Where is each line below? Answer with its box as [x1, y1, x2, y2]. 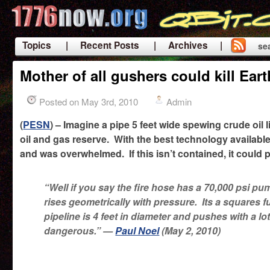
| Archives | [154, 39, 223, 52]
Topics [22, 39, 52, 52]
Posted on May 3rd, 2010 [39, 95, 139, 108]
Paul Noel [115, 224, 160, 237]
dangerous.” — [44, 224, 116, 237]
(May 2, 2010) [159, 224, 221, 237]
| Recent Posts [66, 39, 140, 52]
